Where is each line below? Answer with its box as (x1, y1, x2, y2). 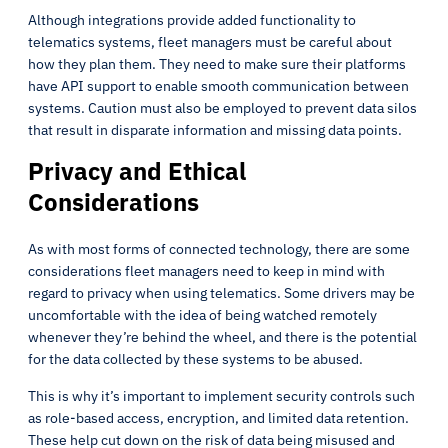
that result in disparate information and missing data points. (28, 121, 402, 139)
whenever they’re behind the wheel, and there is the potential (28, 328, 417, 346)
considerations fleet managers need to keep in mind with (28, 262, 385, 280)
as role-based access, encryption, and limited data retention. (28, 409, 409, 427)
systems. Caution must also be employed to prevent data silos (28, 99, 417, 117)
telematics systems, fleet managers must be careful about (28, 33, 392, 51)
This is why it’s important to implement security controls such (28, 387, 415, 405)
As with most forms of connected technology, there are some (28, 240, 410, 258)
